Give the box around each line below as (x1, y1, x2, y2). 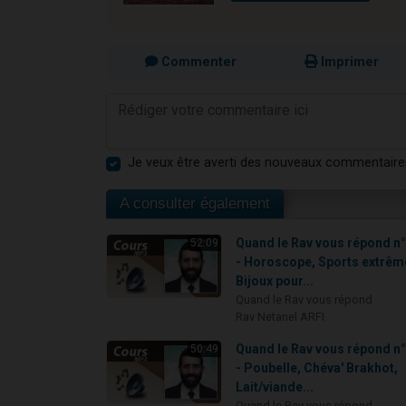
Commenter (157, 54, 237, 71)
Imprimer (317, 54, 379, 71)
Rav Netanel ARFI (236, 310, 325, 324)
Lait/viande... (236, 380, 314, 395)
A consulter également (120, 195, 270, 213)
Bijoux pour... (236, 274, 314, 289)
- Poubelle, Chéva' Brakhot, (236, 361, 399, 376)
